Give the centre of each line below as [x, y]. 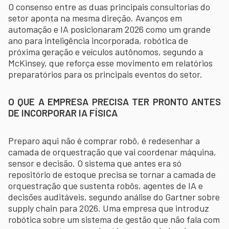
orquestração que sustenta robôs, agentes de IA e [106, 185]
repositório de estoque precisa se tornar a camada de [112, 174]
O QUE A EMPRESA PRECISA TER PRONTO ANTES [114, 101]
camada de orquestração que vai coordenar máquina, [112, 152]
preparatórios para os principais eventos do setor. [105, 74]
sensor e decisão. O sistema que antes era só [95, 163]
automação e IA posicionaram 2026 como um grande [109, 29]
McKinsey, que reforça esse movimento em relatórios [110, 63]
